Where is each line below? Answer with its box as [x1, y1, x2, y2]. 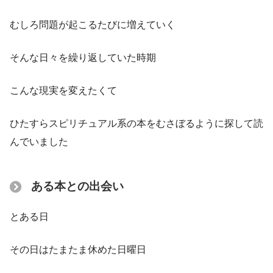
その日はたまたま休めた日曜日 [10, 244, 146, 255]
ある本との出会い [30, 180, 124, 193]
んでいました [10, 136, 68, 147]
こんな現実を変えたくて [10, 85, 117, 96]
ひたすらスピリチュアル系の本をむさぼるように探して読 [10, 118, 263, 129]
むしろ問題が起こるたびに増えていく [10, 19, 175, 30]
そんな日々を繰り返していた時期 [10, 52, 156, 63]
